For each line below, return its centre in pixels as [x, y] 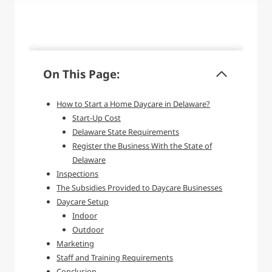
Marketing [76, 244]
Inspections [78, 174]
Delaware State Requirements [125, 132]
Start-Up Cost [96, 118]
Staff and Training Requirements [115, 258]
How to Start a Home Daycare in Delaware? [134, 104]
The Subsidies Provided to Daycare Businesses [140, 188]
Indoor [84, 216]
